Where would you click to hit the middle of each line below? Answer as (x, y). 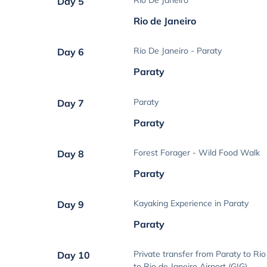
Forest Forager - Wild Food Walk (197, 152)
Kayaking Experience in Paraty (191, 204)
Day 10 (74, 255)
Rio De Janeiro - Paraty (178, 51)
